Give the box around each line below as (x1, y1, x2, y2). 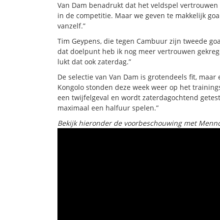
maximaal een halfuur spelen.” (57, 103, 159, 112)
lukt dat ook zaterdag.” (57, 56, 131, 66)
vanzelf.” (57, 21, 85, 30)
